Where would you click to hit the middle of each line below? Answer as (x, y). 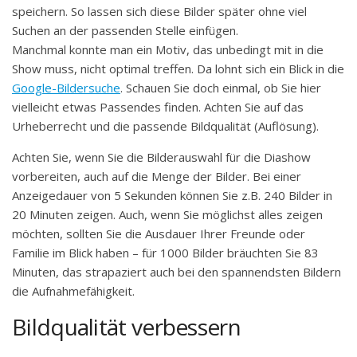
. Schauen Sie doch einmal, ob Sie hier (221, 87)
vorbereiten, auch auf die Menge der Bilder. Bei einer (157, 176)
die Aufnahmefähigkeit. (73, 290)
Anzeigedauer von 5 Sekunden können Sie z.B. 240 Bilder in (172, 195)
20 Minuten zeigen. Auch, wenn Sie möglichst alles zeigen (167, 214)
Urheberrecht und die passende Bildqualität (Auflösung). (165, 126)
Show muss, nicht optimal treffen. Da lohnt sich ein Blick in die (178, 68)
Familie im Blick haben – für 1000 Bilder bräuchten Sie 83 (165, 252)
